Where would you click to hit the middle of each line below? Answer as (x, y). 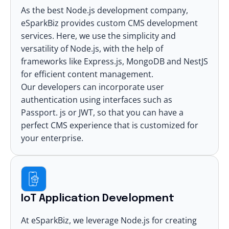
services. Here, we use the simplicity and (98, 36)
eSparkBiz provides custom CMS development (109, 23)
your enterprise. (52, 138)
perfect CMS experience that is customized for (110, 125)
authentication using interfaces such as (97, 99)
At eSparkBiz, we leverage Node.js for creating (109, 220)
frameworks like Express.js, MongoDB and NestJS (114, 61)
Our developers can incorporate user (93, 87)
